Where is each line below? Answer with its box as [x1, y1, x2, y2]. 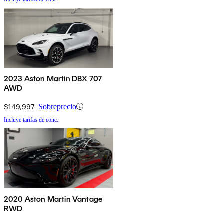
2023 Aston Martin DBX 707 [4, 73, 102, 83]
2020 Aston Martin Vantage [4, 194, 102, 204]
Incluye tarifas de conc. [4, 116, 58, 123]
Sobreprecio [38, 102, 76, 111]
